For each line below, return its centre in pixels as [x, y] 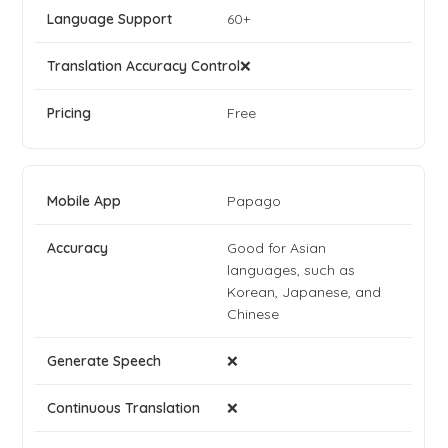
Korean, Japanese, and [304, 292]
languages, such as [291, 270]
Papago [254, 201]
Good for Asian [277, 248]
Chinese [253, 314]
